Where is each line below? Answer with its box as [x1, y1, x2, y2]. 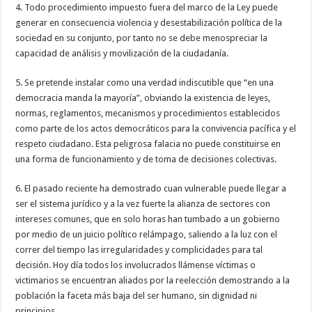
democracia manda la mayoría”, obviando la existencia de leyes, [15, 93, 271, 103]
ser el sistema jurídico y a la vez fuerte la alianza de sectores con [15, 198, 271, 209]
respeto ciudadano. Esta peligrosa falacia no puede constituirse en [15, 139, 281, 149]
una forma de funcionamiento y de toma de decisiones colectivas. [15, 154, 277, 164]
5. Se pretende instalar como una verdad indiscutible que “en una [15, 77, 274, 88]
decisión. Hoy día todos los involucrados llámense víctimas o [15, 260, 256, 270]
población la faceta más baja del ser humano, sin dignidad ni [15, 290, 258, 301]
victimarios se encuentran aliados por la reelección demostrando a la [15, 275, 290, 286]
